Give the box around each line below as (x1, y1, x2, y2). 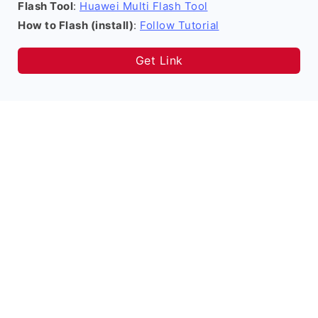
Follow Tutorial (140, 18, 219, 32)
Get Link (135, 53, 183, 67)
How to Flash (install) (18, 18, 133, 32)
